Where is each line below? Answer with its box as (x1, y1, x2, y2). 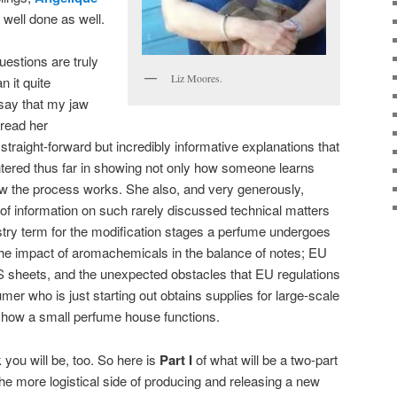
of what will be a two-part (192, 349, 338, 369)
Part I (160, 349, 192, 370)
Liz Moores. (171, 71, 222, 86)
